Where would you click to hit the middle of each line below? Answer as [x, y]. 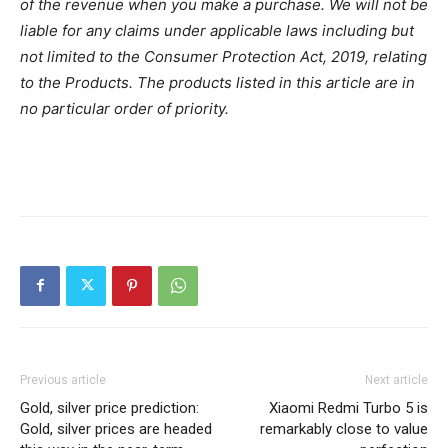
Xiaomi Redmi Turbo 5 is [348, 407]
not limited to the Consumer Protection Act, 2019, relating [223, 56]
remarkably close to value [344, 428]
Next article [396, 379]
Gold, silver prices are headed [116, 428]
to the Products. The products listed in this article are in [217, 82]
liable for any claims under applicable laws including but [217, 30]
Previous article [63, 379]
